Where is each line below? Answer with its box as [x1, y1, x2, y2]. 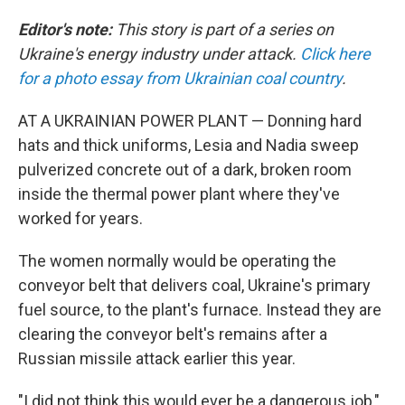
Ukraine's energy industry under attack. [18, 44, 300, 63]
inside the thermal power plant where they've [18, 184, 340, 203]
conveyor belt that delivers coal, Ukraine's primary [18, 276, 371, 295]
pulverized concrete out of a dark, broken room [18, 160, 352, 179]
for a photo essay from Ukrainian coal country [18, 69, 342, 88]
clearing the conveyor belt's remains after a [18, 325, 327, 344]
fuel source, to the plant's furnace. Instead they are [18, 300, 381, 319]
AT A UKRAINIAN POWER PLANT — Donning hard [18, 111, 362, 130]
